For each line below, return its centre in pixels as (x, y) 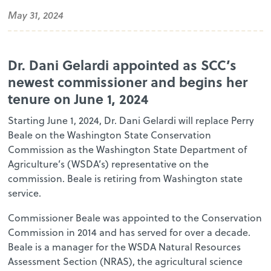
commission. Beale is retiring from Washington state (126, 178)
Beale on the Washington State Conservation (110, 135)
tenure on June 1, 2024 (78, 98)
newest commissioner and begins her (128, 81)
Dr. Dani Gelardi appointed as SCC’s (122, 64)
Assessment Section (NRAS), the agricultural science (126, 261)
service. (25, 193)
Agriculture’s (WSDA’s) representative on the (109, 164)
